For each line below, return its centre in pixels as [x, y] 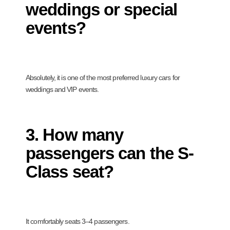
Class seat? [70, 172]
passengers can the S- [110, 154]
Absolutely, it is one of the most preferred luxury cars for [103, 78]
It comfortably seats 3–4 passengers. [78, 222]
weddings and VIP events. [62, 90]
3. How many [75, 135]
